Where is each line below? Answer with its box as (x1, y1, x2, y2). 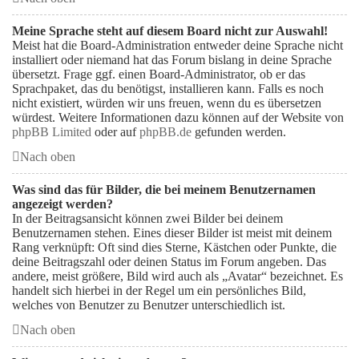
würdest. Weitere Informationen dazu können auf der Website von (12, 111, 344, 124)
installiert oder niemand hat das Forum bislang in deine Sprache (12, 53, 332, 67)
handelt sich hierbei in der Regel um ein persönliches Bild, (12, 284, 306, 297)
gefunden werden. (192, 125, 286, 139)
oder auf (91, 125, 139, 139)
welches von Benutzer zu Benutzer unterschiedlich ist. (12, 298, 285, 312)
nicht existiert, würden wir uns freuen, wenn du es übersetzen (12, 96, 321, 110)
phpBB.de (139, 125, 192, 139)
